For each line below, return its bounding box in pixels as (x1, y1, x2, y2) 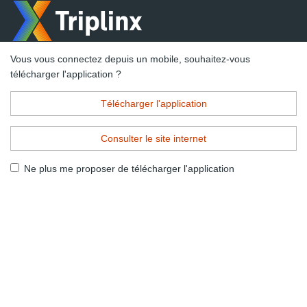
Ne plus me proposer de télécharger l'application (24, 163, 234, 174)
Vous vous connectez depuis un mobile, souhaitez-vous (10, 53, 250, 64)
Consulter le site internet (101, 133, 206, 144)
